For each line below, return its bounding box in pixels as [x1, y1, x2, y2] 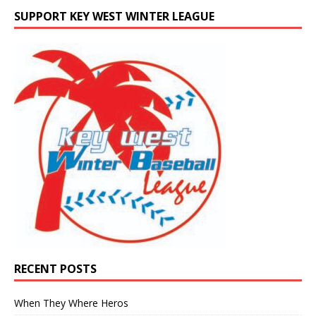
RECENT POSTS [14, 260, 97, 276]
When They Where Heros [14, 296, 128, 310]
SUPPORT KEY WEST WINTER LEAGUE [14, 8, 214, 24]
